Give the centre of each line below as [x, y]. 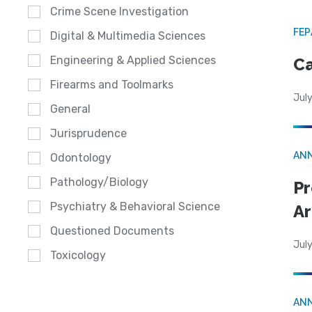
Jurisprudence [88, 134]
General [70, 109]
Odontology [81, 158]
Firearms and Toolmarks [112, 85]
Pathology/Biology [99, 182]
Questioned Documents [112, 231]
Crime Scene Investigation [119, 12]
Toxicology [78, 256]
